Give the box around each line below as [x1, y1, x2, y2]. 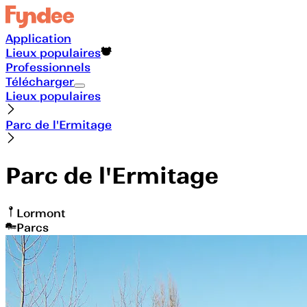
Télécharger [5, 74, 74, 88]
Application [5, 31, 71, 45]
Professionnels [5, 60, 90, 74]
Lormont [16, 206, 66, 220]
